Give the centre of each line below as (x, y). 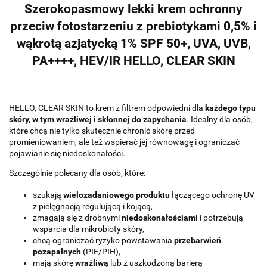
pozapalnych (57, 251)
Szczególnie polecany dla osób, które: (77, 173)
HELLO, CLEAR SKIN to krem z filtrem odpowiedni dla (107, 108)
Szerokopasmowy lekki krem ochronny (133, 9)
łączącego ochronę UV (212, 195)
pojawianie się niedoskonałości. (67, 153)
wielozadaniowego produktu (117, 195)
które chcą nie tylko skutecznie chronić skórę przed (102, 130)
